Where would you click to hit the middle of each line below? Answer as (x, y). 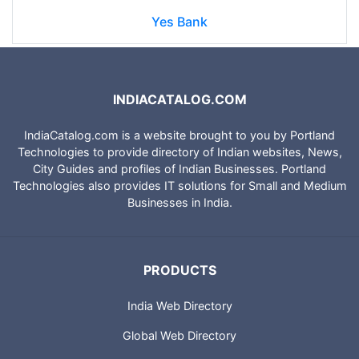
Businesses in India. (179, 203)
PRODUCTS (179, 270)
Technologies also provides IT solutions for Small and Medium (179, 186)
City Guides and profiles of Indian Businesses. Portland (179, 169)
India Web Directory (179, 306)
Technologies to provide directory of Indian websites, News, (179, 152)
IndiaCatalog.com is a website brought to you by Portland (179, 135)
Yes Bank (179, 21)
